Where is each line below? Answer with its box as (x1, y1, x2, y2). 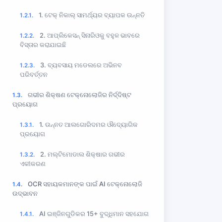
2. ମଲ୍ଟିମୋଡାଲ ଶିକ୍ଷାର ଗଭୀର (40, 150, 125, 158)
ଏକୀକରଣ (20, 159, 46, 167)
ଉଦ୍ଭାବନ (12, 189, 38, 197)
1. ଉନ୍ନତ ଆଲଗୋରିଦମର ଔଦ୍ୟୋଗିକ (39, 120, 138, 128)
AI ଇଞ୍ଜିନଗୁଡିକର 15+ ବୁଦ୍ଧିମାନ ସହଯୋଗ (39, 209, 149, 218)
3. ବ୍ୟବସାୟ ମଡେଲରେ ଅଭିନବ (40, 60, 122, 69)
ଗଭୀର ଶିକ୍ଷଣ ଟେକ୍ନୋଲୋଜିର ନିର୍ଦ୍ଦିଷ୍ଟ (28, 90, 131, 99)
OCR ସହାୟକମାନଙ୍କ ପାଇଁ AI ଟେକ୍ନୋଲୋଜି (28, 179, 142, 188)
